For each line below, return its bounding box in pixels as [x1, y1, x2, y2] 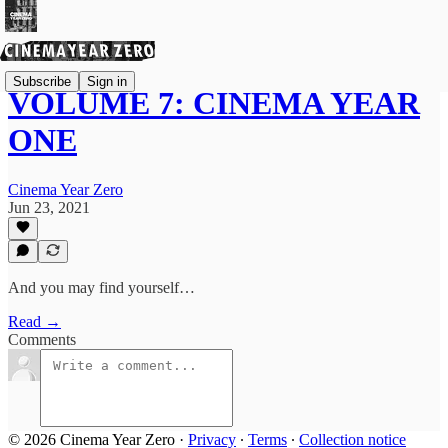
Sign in [87, 73, 127, 89]
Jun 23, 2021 [8, 198, 90, 216]
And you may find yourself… [8, 279, 195, 296]
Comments [8, 331, 76, 348]
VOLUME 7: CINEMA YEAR [8, 85, 420, 122]
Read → [8, 313, 61, 330]
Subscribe [13, 73, 71, 89]
